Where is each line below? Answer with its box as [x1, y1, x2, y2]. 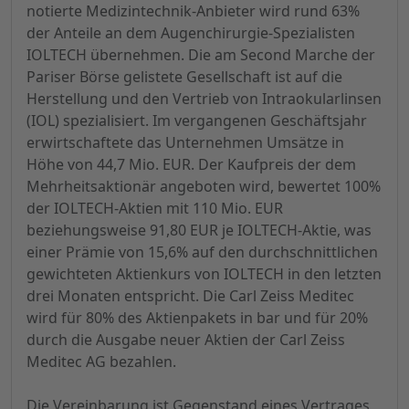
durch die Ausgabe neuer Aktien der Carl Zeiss [26, 330, 345, 351]
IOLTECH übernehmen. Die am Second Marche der [26, 45, 375, 66]
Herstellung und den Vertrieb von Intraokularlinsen [26, 89, 382, 110]
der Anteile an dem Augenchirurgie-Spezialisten [26, 23, 355, 44]
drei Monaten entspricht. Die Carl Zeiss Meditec [26, 286, 354, 307]
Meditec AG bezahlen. [26, 351, 176, 372]
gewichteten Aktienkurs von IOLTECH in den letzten [26, 264, 382, 285]
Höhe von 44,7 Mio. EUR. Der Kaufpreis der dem [26, 154, 356, 175]
